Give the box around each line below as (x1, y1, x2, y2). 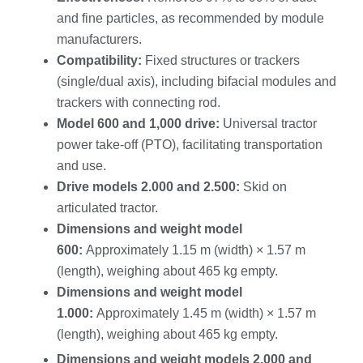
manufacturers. (57, 32, 142, 46)
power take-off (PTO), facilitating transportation (57, 137, 322, 152)
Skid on (240, 179, 287, 194)
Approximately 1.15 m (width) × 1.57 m (83, 242, 305, 257)
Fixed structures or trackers (142, 53, 300, 67)
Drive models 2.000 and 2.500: (57, 179, 240, 194)
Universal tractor (220, 116, 317, 130)
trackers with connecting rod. (57, 95, 220, 109)
